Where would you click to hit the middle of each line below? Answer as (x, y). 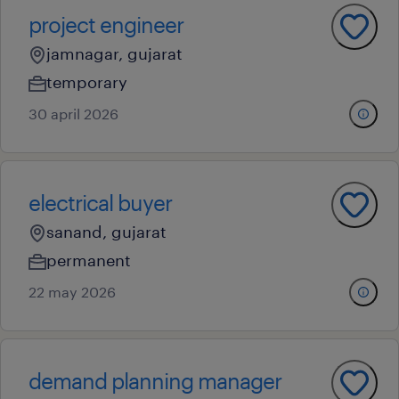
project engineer (106, 24)
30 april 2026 (73, 114)
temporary (87, 82)
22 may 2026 (72, 292)
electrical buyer (100, 203)
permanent (89, 260)
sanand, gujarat (106, 232)
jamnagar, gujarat (114, 53)
